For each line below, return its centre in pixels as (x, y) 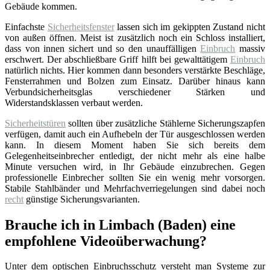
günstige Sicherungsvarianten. (82, 199)
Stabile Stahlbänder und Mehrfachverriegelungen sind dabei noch (135, 188)
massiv (250, 48)
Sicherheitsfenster (81, 27)
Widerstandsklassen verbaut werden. (74, 102)
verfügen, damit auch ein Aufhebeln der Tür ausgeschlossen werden (135, 134)
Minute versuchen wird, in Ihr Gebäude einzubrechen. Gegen (135, 166)
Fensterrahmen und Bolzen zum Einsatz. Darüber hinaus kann (135, 81)
